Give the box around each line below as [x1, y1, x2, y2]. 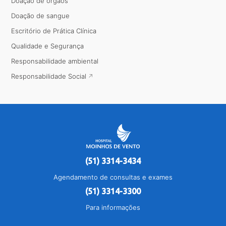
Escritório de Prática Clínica [11, 27, 97, 35]
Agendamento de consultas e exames [53, 173, 173, 182]
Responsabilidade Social [11, 72, 87, 81]
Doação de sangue [11, 12, 70, 20]
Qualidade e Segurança [11, 42, 84, 50]
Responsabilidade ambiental [11, 57, 99, 66]
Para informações [86, 203, 140, 212]
